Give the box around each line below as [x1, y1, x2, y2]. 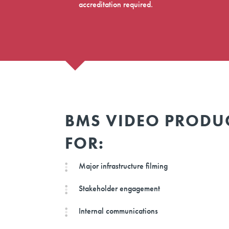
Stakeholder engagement [79, 183, 161, 194]
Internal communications [79, 205, 158, 217]
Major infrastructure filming [79, 161, 168, 172]
